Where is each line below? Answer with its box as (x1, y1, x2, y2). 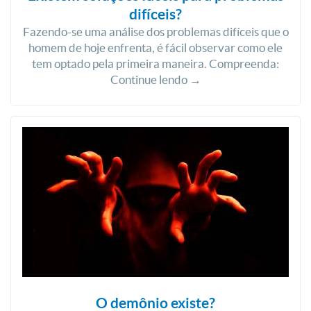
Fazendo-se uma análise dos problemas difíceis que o (22, 25, 289, 38)
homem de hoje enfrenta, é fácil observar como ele (28, 41, 283, 54)
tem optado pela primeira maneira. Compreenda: (32, 57, 279, 70)
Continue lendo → (110, 73, 201, 86)
